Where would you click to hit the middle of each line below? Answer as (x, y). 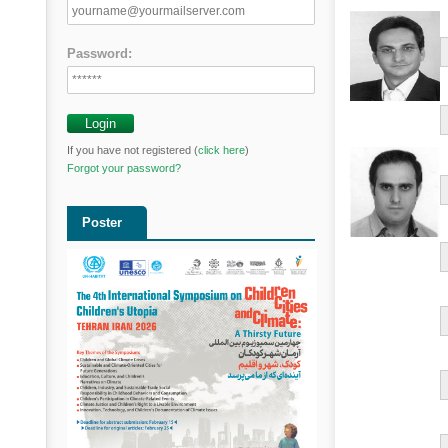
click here (221, 150)
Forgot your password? (124, 168)
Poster (102, 222)
